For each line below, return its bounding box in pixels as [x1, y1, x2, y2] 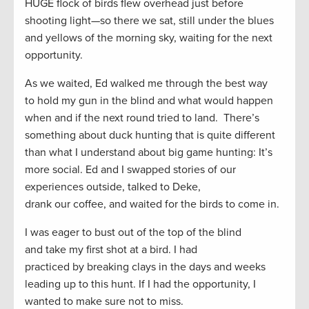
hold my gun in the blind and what [34, 93, 204, 108]
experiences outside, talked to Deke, [25, 179, 201, 194]
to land [179, 110, 215, 125]
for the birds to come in [162, 197, 277, 211]
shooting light [25, 13, 91, 28]
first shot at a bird [86, 242, 168, 257]
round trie [126, 110, 173, 125]
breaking [87, 259, 132, 274]
